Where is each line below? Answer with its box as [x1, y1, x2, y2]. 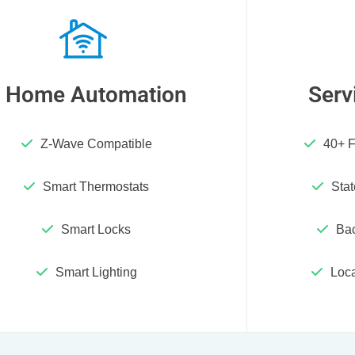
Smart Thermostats [43, 180, 150, 194]
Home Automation [5, 81, 187, 108]
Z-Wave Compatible [40, 137, 152, 151]
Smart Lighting [55, 265, 137, 279]
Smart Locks [61, 222, 132, 236]
